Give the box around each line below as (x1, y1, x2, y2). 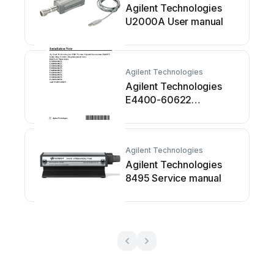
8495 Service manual (125, 172, 221, 184)
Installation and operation (125, 107, 239, 119)
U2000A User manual (125, 15, 224, 28)
